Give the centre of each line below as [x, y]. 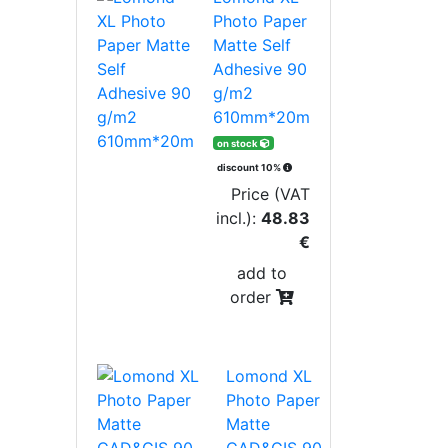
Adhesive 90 [260, 68]
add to [261, 272]
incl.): [238, 217]
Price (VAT [270, 193]
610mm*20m [261, 116]
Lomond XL [269, 375]
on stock [238, 143]
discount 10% [249, 167]
